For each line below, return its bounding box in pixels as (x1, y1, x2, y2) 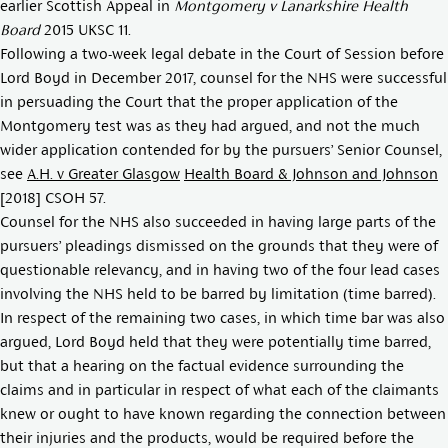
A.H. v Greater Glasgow (27, 165, 180, 182)
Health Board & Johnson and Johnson (184, 165, 438, 182)
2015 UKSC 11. (40, 21, 131, 38)
